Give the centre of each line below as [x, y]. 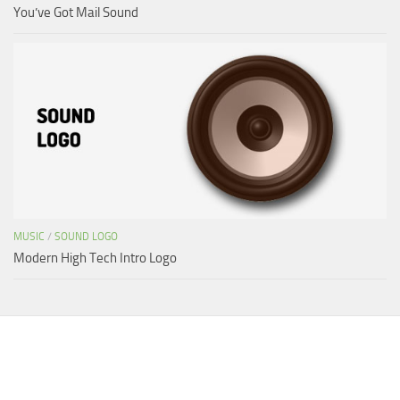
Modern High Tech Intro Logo [95, 258]
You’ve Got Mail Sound [76, 12]
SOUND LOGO [86, 236]
